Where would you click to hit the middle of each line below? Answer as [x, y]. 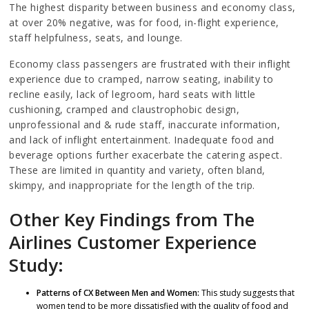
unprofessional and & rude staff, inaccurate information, [145, 124]
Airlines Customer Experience [133, 242]
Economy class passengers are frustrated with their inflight [150, 63]
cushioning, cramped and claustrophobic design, [124, 109]
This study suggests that [247, 292]
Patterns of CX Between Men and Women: [118, 292]
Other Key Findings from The [132, 219]
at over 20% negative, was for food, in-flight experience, [144, 22]
